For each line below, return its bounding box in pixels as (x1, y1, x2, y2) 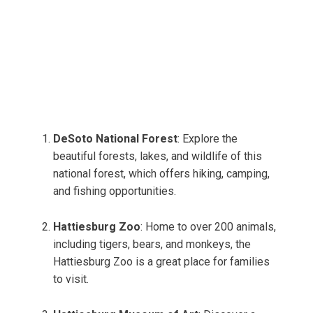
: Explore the (177, 132, 238, 146)
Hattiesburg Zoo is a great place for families (53, 255, 270, 269)
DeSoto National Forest (53, 132, 177, 146)
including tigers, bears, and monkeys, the (53, 238, 251, 252)
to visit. (53, 272, 89, 286)
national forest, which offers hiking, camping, (53, 167, 270, 181)
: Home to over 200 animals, (140, 220, 276, 234)
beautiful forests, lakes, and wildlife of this (53, 150, 262, 163)
